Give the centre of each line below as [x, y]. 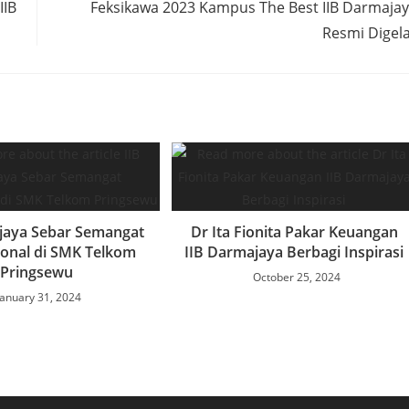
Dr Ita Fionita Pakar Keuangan [294, 231]
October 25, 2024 [296, 277]
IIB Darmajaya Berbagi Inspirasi [294, 252]
